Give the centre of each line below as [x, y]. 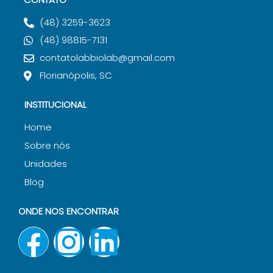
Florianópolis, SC [76, 76]
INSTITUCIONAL [55, 105]
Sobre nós [47, 146]
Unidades [46, 164]
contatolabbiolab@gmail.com [108, 58]
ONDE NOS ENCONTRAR [69, 211]
